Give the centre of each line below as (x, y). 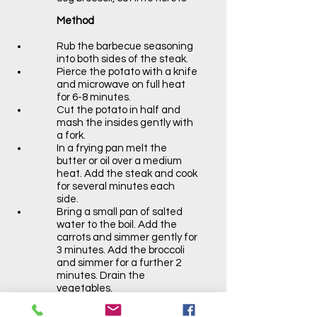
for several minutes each (116, 186)
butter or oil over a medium (119, 161)
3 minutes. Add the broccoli (121, 250)
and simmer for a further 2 (119, 263)
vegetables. (85, 288)
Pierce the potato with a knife (127, 72)
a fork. (71, 136)
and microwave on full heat (121, 85)
